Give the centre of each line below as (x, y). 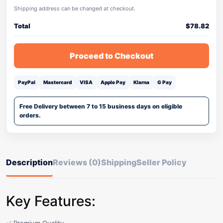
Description (29, 162)
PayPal (27, 82)
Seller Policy (162, 162)
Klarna (141, 82)
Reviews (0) (77, 162)
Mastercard (57, 82)
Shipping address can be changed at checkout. (75, 8)
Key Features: (51, 201)
